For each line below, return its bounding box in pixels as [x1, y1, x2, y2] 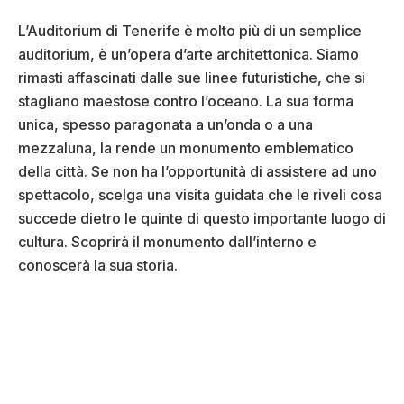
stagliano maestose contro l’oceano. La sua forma [18, 92, 353, 111]
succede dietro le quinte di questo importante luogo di [18, 209, 386, 228]
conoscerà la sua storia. [18, 256, 178, 275]
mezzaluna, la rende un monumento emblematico [18, 139, 353, 158]
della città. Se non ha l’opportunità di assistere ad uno [18, 162, 377, 181]
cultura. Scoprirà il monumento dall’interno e [18, 233, 317, 252]
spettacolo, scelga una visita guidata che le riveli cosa [18, 186, 382, 205]
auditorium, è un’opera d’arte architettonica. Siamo [18, 45, 359, 64]
